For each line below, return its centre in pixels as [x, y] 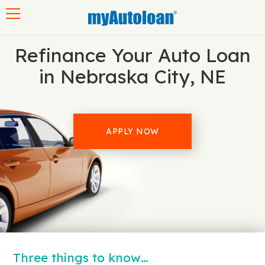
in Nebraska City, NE [132, 76]
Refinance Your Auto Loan [132, 55]
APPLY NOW [132, 131]
